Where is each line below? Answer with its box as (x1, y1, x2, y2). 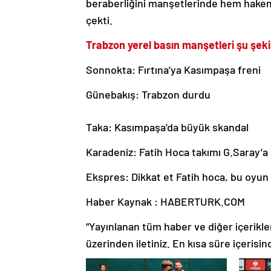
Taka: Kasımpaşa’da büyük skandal (86, 120, 249, 134)
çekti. (86, 13, 113, 27)
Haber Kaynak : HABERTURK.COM (86, 195, 245, 209)
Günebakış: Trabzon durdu (86, 88, 211, 102)
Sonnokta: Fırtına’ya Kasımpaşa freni (86, 63, 261, 77)
